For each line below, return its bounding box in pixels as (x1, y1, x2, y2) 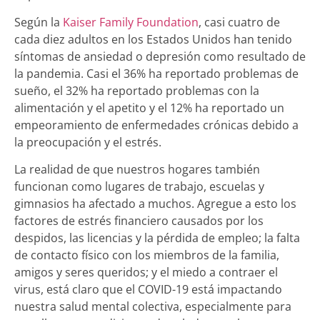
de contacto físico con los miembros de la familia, (14, 247, 279, 264)
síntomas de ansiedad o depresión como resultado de (14, 48, 306, 64)
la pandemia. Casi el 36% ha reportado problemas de (14, 65, 299, 81)
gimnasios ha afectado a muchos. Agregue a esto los (14, 196, 296, 212)
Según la (14, 14, 63, 30)
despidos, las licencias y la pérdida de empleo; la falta (14, 230, 300, 246)
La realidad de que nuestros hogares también (14, 161, 260, 178)
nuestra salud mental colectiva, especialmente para (14, 299, 291, 315)
